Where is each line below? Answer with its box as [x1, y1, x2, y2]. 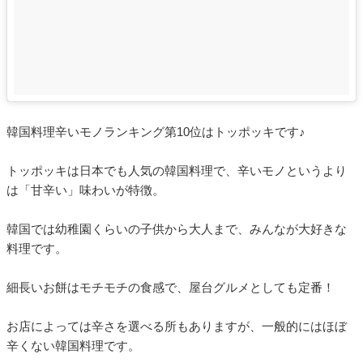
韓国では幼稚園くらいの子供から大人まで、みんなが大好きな [6, 221, 347, 236]
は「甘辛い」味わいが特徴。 [6, 182, 164, 197]
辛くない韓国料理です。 [6, 338, 140, 352]
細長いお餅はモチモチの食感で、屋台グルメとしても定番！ [6, 280, 335, 294]
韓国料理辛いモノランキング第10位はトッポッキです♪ [6, 124, 305, 139]
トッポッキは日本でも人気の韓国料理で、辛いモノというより [6, 163, 347, 177]
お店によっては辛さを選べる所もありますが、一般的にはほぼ [6, 318, 347, 333]
